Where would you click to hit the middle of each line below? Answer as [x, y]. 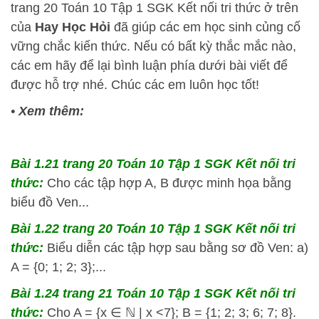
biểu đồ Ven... [50, 202]
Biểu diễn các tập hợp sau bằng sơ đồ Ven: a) [178, 248]
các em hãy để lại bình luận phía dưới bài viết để [149, 66]
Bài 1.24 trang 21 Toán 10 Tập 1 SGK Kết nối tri [153, 293]
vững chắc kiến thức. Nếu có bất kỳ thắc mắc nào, [153, 46]
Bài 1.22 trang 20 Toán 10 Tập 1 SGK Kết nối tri [153, 229]
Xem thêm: [51, 111]
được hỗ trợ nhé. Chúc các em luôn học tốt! [135, 85]
